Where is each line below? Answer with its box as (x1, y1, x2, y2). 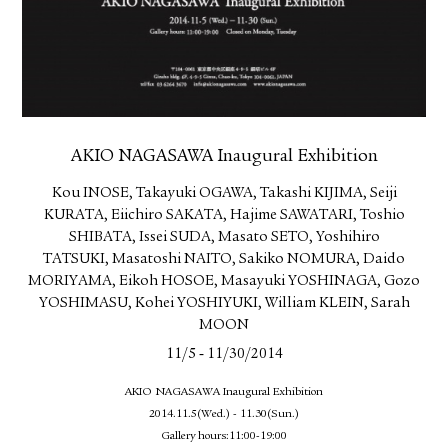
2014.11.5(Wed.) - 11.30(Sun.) (149, 408, 299, 421)
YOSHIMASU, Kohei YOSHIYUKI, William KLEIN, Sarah (38, 296, 410, 312)
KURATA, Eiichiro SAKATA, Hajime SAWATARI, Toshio (43, 208, 405, 224)
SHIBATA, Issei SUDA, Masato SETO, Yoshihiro (68, 230, 380, 246)
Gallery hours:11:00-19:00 (161, 430, 287, 443)
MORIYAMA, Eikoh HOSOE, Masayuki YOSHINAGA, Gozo (28, 274, 420, 290)
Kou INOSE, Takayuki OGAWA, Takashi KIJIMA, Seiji (51, 186, 397, 202)
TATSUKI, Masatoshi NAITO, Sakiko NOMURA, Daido (43, 252, 405, 268)
